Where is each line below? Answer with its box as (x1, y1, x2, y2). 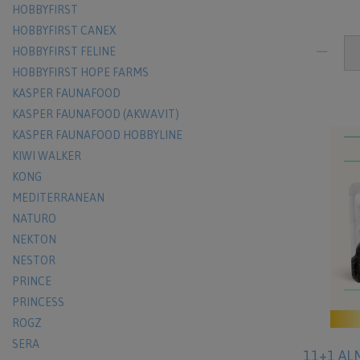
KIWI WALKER (12, 149, 81, 162)
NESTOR (12, 254, 55, 267)
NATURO (12, 212, 56, 225)
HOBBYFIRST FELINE (12, 45, 116, 58)
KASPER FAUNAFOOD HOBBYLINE (12, 129, 182, 141)
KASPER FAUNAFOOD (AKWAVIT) (12, 108, 179, 121)
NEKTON (12, 233, 56, 246)
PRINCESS (12, 296, 64, 309)
